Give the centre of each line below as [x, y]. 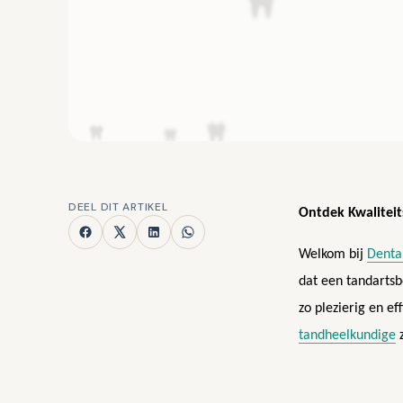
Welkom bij [333, 255]
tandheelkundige [347, 336]
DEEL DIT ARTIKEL [118, 207]
